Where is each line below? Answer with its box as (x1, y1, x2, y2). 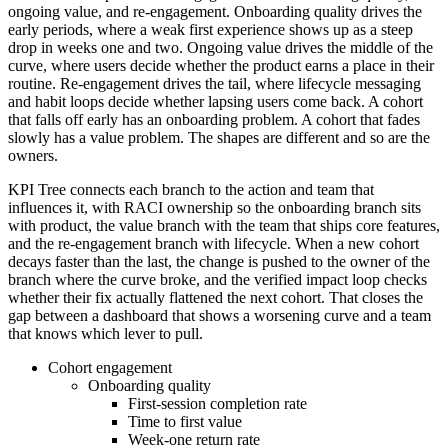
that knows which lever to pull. (8, 324, 203, 342)
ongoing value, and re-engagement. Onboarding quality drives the (8, 2, 422, 20)
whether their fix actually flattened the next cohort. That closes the (8, 288, 423, 306)
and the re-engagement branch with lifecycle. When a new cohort (8, 234, 419, 252)
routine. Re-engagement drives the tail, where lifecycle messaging (8, 74, 421, 92)
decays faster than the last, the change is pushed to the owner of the (8, 252, 430, 270)
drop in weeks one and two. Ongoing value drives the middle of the (8, 38, 433, 56)
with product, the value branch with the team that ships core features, (8, 216, 440, 234)
